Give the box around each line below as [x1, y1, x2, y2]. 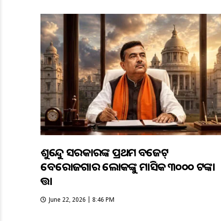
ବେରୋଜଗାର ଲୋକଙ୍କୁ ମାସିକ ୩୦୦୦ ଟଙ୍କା [40, 159, 215, 174]
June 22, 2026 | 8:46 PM [49, 195, 115, 204]
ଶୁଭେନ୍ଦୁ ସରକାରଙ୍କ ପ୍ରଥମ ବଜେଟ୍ [40, 145, 169, 159]
